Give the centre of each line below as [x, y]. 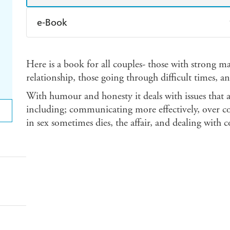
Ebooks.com [69, 71]
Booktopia [153, 71]
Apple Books [157, 48]
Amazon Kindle [75, 48]
